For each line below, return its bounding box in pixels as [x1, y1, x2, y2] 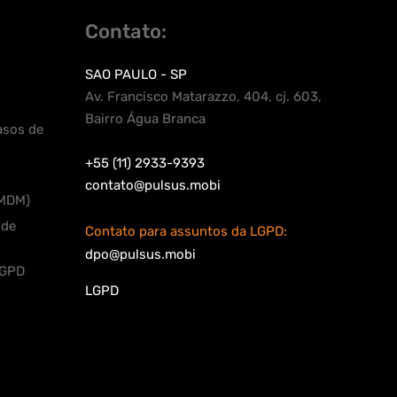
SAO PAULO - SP [85, 66, 187, 82]
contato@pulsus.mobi [85, 177, 221, 193]
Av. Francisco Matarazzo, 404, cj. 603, [85, 89, 322, 105]
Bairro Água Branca [85, 111, 206, 127]
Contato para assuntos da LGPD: [85, 223, 287, 239]
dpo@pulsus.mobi [85, 246, 196, 262]
